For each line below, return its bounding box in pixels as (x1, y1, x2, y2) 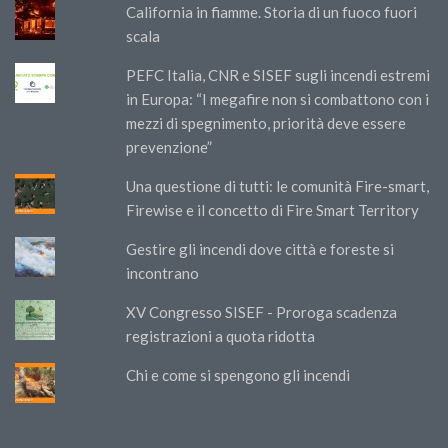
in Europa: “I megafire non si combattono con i (126, 89, 430, 108)
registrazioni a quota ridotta (126, 326, 316, 345)
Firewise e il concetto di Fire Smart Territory (126, 200, 420, 219)
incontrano (126, 263, 200, 282)
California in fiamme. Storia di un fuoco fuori (126, 2, 418, 21)
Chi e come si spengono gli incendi (126, 365, 351, 384)
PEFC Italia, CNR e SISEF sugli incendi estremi (126, 65, 431, 84)
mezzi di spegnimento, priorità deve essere (126, 113, 407, 132)
